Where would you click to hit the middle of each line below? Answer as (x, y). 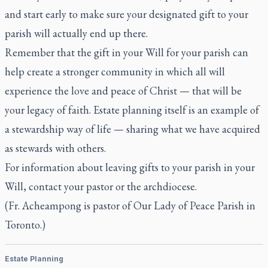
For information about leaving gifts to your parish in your (130, 167)
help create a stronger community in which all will (115, 71)
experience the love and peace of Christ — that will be (123, 91)
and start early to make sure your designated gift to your (127, 14)
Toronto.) (25, 225)
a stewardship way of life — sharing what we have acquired (133, 129)
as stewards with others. (55, 148)
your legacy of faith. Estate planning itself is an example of (132, 110)
